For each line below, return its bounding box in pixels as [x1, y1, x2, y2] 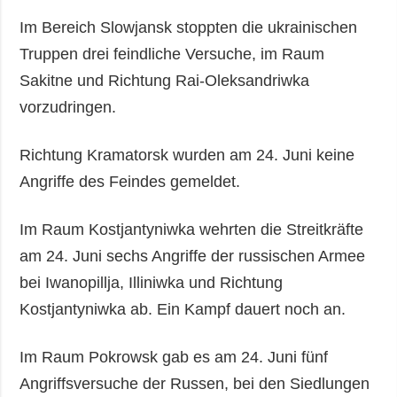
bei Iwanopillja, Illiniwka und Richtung [19, 274, 284, 292]
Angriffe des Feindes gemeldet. [19, 173, 250, 191]
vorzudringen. [19, 98, 117, 117]
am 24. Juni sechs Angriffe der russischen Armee [19, 247, 366, 266]
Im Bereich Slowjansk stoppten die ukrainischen [19, 19, 358, 37]
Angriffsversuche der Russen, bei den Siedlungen [19, 375, 370, 393]
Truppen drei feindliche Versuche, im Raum [19, 45, 325, 64]
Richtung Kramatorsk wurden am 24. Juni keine [19, 146, 355, 165]
